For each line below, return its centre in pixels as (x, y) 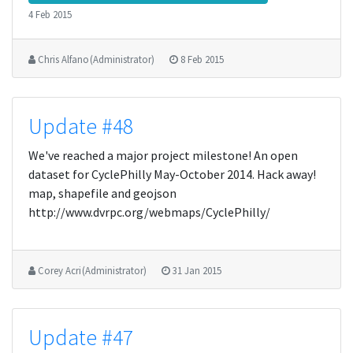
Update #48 (81, 126)
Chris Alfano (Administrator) (96, 59)
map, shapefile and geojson (102, 193)
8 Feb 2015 (202, 59)
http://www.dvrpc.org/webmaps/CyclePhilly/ (149, 212)
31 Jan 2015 (197, 270)
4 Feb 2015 (50, 14)
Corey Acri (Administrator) (92, 270)
